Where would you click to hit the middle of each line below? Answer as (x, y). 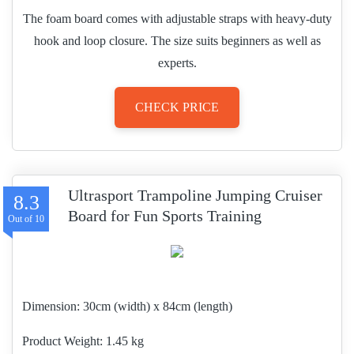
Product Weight (61, 341)
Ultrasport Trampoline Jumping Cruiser (195, 195)
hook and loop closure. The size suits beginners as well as (177, 41)
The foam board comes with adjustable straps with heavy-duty (177, 19)
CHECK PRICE (177, 107)
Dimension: (51, 306)
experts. (177, 63)
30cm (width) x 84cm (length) (158, 306)
